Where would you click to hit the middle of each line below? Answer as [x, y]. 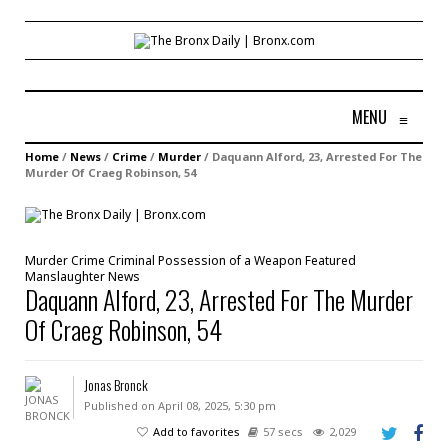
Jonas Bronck [115, 384]
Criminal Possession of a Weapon [205, 260]
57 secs [283, 431]
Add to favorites [196, 431]
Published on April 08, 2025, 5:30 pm [179, 405]
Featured [330, 260]
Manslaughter [65, 276]
